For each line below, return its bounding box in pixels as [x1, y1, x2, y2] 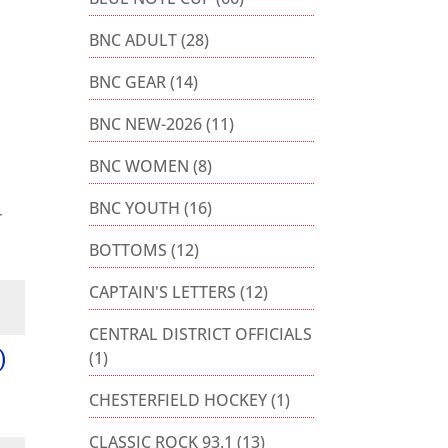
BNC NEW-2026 [89, 113, 203, 136]
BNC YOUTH [89, 197, 181, 220]
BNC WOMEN [89, 155, 190, 178]
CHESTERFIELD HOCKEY [89, 389, 268, 412]
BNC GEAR [89, 71, 167, 94]
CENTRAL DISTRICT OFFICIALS [89, 323, 313, 346]
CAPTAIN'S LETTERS [89, 281, 237, 304]
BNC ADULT [89, 29, 178, 52]
